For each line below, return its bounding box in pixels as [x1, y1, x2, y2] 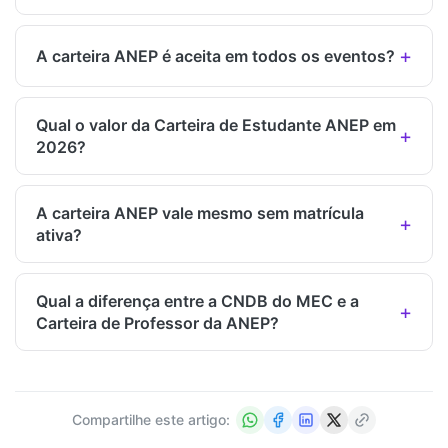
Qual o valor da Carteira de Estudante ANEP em [36, 115, 396, 136]
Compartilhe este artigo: [72, 411, 230, 429]
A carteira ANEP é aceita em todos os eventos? [36, 46, 395, 67]
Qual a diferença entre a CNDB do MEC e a [36, 291, 359, 312]
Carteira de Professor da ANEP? [36, 313, 279, 334]
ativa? [36, 225, 82, 246]
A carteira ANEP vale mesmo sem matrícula [36, 203, 364, 224]
